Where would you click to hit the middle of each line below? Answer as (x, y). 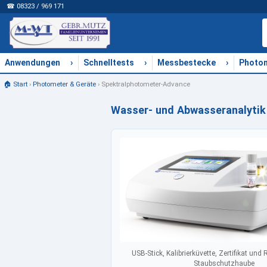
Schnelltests (109, 62)
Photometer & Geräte (64, 84)
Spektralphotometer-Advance (145, 84)
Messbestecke (187, 62)
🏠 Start (15, 84)
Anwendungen (32, 62)
